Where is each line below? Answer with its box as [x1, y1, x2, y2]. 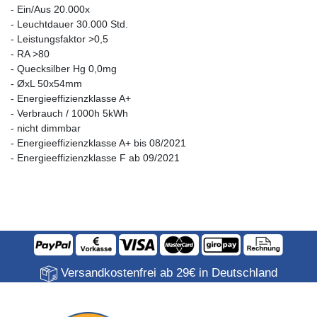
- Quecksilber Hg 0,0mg [11, 62, 117, 74]
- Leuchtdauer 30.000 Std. [11, 18, 128, 30]
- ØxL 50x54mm [11, 77, 82, 89]
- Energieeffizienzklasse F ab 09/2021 [11, 151, 180, 163]
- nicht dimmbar [11, 122, 81, 134]
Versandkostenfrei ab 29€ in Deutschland [57, 266, 277, 280]
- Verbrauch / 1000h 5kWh [11, 107, 128, 119]
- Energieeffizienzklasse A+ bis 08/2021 [11, 137, 186, 149]
